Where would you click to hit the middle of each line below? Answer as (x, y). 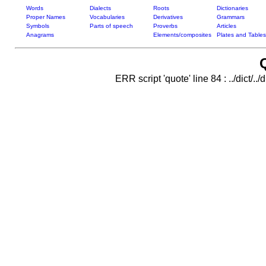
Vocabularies (107, 17)
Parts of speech (111, 26)
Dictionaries (232, 8)
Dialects (100, 8)
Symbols (37, 26)
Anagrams (40, 35)
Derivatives (168, 17)
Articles (226, 26)
